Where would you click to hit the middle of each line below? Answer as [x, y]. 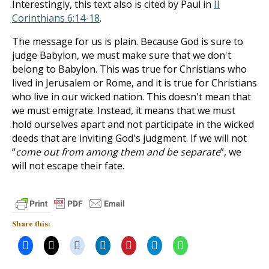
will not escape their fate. [68, 166]
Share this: [31, 224]
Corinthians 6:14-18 [56, 18]
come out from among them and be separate [118, 152]
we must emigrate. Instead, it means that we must [124, 110]
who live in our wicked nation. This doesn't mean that [131, 97]
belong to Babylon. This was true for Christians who [129, 69]
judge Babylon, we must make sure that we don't [122, 55]
